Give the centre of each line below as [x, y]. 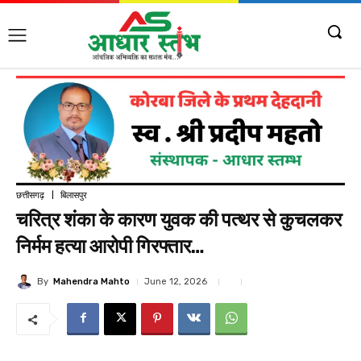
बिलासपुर [74, 195]
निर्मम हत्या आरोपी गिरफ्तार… [110, 247]
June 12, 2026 [176, 282]
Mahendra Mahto [91, 281]
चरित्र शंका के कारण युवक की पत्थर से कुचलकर [179, 220]
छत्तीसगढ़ [30, 195]
